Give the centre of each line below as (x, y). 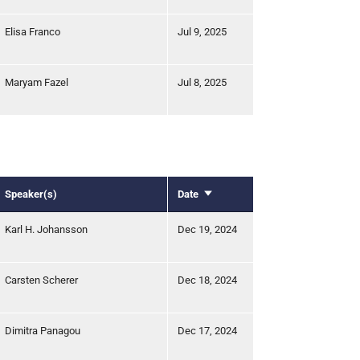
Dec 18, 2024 (207, 280)
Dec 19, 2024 (207, 229)
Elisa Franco (33, 31)
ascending (226, 210)
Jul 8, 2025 (202, 82)
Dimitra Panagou (43, 330)
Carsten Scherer (41, 280)
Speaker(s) (31, 194)
